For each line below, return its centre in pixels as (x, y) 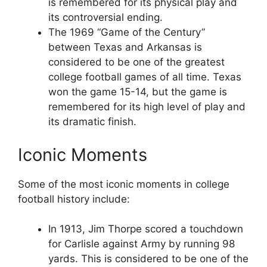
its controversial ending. (105, 17)
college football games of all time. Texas (145, 77)
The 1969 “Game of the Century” (127, 32)
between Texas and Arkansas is (125, 47)
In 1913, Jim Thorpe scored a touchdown (146, 229)
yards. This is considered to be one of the (148, 259)
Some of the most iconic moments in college (124, 184)
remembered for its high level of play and (147, 107)
